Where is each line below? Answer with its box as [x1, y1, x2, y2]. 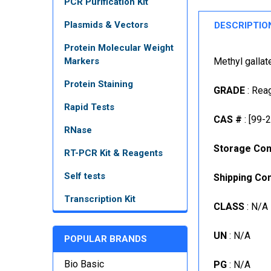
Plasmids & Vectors [64, 19, 148, 30]
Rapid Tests [64, 101, 114, 113]
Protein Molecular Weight [64, 42, 174, 53]
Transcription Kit [64, 193, 135, 204]
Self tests [64, 170, 105, 181]
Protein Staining [64, 78, 133, 90]
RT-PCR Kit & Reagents [64, 147, 163, 158]
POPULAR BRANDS [64, 233, 147, 244]
